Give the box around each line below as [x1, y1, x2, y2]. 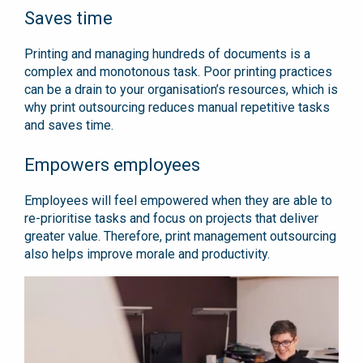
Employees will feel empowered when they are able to [24, 193, 332, 209]
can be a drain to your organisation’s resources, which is [24, 82, 338, 98]
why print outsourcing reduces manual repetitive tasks [24, 100, 330, 116]
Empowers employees [24, 155, 200, 176]
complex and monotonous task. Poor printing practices [24, 64, 332, 80]
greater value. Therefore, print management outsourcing [24, 228, 336, 245]
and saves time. [24, 117, 113, 134]
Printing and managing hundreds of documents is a [24, 46, 310, 62]
